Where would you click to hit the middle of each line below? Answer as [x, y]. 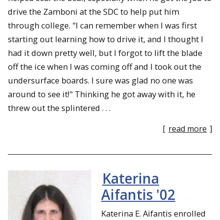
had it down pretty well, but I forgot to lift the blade [105, 53]
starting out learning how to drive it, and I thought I [106, 39]
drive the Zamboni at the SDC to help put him [94, 11]
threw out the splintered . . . [59, 108]
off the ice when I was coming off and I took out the [105, 66]
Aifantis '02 [138, 194]
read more [188, 129]
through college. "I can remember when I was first [102, 25]
